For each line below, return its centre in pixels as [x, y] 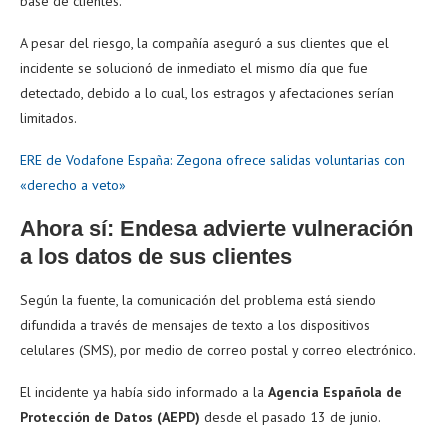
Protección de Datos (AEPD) [110, 416]
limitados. [48, 117]
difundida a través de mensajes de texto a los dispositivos [195, 324]
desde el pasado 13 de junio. [290, 416]
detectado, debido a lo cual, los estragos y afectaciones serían [207, 92]
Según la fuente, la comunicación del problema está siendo [198, 299]
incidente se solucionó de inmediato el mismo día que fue [194, 67]
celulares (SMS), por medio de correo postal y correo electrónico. [218, 349]
